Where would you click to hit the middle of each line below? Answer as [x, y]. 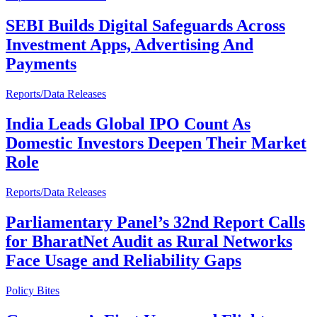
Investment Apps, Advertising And [129, 45]
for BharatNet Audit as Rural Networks [149, 241]
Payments [41, 64]
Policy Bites [33, 290]
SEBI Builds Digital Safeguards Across [145, 26]
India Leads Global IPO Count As [128, 124]
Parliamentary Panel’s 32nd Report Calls [155, 222]
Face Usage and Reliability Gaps [123, 260]
